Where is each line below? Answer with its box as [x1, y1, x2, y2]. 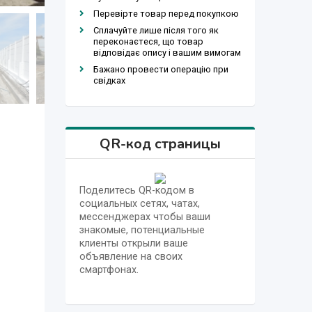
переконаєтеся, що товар [93, 36, 203, 47]
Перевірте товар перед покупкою [93, 8, 239, 19]
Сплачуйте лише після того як [93, 24, 219, 36]
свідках [93, 75, 125, 86]
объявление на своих [79, 250, 182, 263]
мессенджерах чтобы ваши [79, 210, 210, 223]
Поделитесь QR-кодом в [79, 184, 194, 196]
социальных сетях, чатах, [79, 197, 200, 210]
